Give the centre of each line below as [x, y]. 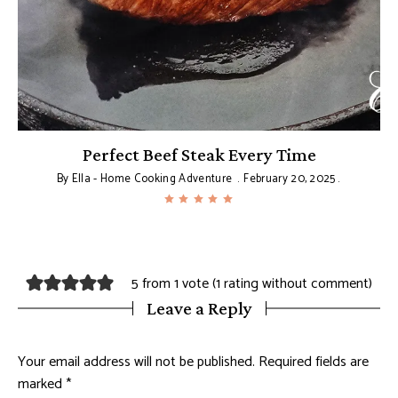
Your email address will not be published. [136, 362]
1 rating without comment [292, 284]
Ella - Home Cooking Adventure [152, 179]
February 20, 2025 [290, 179]
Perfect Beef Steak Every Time [199, 154]
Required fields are [314, 362]
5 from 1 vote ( [173, 284]
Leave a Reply [199, 308]
